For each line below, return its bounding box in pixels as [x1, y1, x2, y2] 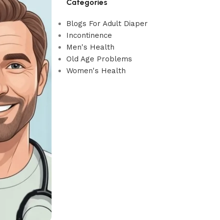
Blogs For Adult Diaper [66, 19, 148, 28]
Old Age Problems [66, 55, 132, 63]
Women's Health [66, 66, 126, 75]
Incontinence [66, 31, 112, 40]
